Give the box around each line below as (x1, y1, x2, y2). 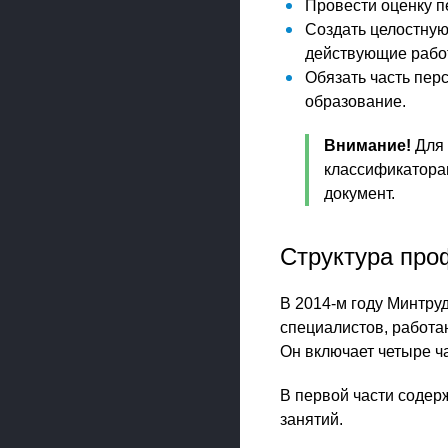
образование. (305, 93, 406, 110)
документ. (324, 185, 395, 202)
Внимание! (324, 137, 411, 154)
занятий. (280, 411, 343, 428)
